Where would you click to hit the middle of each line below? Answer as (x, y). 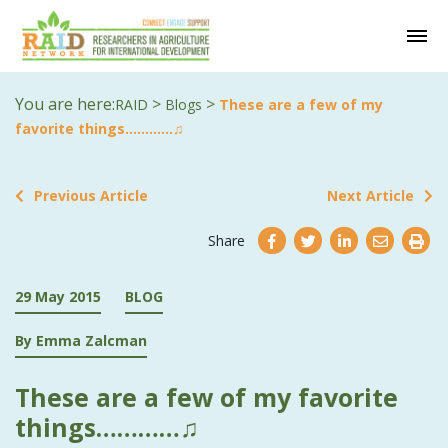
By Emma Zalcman (81, 340)
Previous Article (91, 195)
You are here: (65, 103)
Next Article (370, 195)
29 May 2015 (58, 296)
